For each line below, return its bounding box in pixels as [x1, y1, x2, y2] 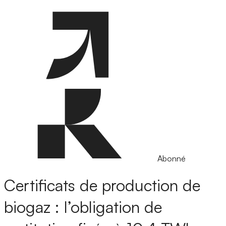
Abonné [157, 153, 186, 163]
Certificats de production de [4, 175, 200, 196]
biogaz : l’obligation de [4, 197, 162, 217]
